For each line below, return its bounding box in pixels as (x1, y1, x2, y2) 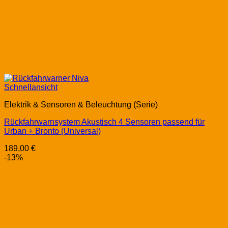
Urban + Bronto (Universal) (4, 127, 101, 136)
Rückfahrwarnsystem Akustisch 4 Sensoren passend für (4, 118, 205, 127)
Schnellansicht (4, 83, 58, 92)
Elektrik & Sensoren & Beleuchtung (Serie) (4, 100, 158, 109)
